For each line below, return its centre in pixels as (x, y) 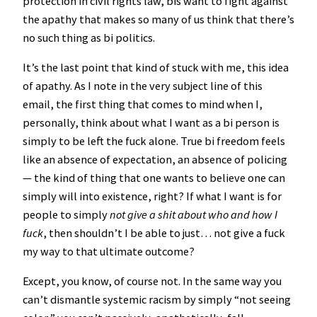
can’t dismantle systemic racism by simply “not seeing (157, 300)
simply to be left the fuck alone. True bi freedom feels (154, 140)
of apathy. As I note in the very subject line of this (143, 85)
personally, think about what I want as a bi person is (151, 122)
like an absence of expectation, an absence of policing (155, 159)
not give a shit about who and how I (194, 214)
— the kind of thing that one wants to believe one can (154, 177)
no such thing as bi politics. (89, 37)
